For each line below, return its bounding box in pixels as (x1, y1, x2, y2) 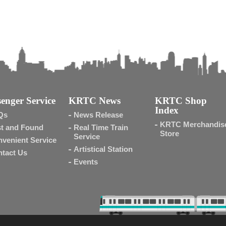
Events (74, 157, 98, 166)
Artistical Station (74, 145, 133, 153)
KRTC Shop (155, 95, 207, 106)
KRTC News (69, 95, 121, 106)
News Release (74, 110, 124, 119)
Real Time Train (74, 123, 129, 132)
